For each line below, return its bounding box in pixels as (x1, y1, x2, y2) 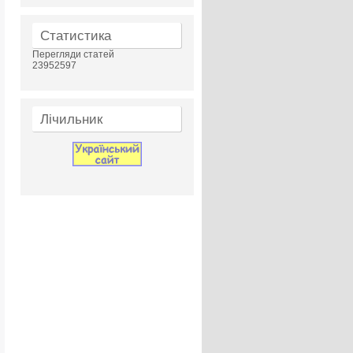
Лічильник (40, 112, 102, 127)
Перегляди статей (32, 49, 114, 60)
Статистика (40, 28, 111, 43)
